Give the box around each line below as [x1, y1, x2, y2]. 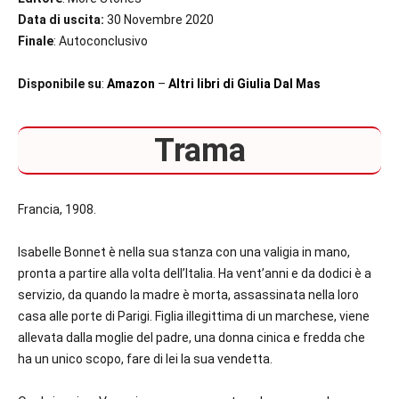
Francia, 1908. [18, 202, 99, 217]
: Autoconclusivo [53, 34, 148, 49]
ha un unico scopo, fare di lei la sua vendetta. [18, 352, 275, 367]
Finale [18, 34, 53, 49]
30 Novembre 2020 [104, 12, 216, 28]
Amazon [107, 77, 155, 92]
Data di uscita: [18, 12, 104, 28]
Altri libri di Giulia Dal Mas [168, 77, 321, 92]
